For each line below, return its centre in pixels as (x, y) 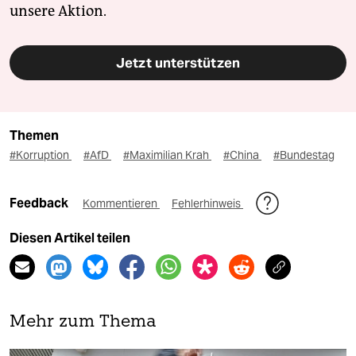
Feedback (40, 203)
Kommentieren (121, 204)
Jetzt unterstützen (178, 63)
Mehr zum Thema (83, 323)
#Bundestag (304, 155)
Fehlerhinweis (207, 204)
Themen (34, 136)
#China (242, 155)
